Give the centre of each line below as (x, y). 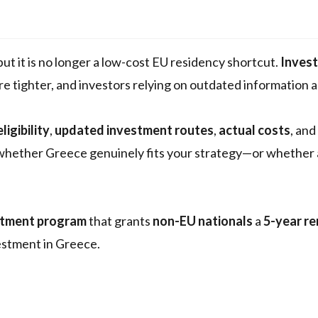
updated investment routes (134, 130)
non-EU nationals (203, 221)
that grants (120, 221)
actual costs (254, 130)
